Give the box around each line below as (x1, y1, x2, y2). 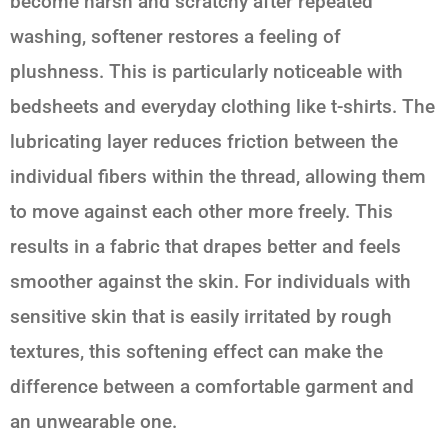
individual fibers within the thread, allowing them (10, 165, 426, 189)
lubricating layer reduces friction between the (10, 130, 398, 154)
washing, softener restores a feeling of (10, 25, 341, 49)
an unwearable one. (10, 410, 177, 434)
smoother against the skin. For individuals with (10, 270, 411, 294)
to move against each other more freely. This (10, 200, 393, 224)
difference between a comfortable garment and (10, 375, 414, 399)
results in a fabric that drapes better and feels (10, 235, 401, 259)
